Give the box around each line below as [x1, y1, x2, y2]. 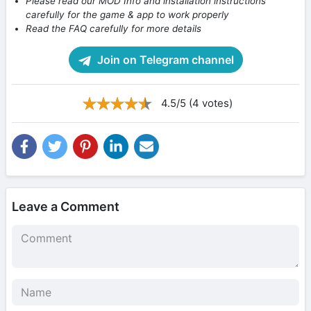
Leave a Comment [12, 199, 119, 215]
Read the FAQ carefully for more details [26, 23, 201, 35]
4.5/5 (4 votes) [160, 96, 233, 110]
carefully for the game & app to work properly [26, 9, 229, 21]
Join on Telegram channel [94, 53, 234, 67]
